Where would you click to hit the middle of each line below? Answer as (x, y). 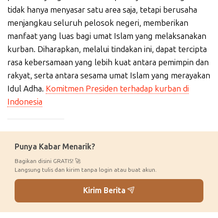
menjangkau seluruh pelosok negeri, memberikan (98, 23)
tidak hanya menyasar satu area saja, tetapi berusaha (102, 9)
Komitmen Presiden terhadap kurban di (117, 88)
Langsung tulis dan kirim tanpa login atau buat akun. (86, 170)
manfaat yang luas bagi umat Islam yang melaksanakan (107, 36)
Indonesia (25, 101)
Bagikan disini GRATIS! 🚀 (48, 161)
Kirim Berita (105, 190)
